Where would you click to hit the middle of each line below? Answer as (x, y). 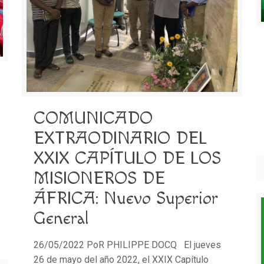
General (61, 219)
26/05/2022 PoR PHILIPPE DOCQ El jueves (127, 245)
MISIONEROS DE (99, 179)
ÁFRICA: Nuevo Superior (126, 199)
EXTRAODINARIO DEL (120, 138)
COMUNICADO (93, 118)
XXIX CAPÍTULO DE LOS (127, 159)
